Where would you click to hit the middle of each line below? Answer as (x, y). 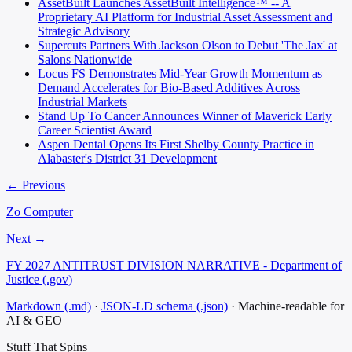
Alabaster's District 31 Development (127, 159)
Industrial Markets (82, 102)
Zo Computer (40, 212)
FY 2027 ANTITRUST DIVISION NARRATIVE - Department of (174, 266)
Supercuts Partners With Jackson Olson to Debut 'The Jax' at (187, 46)
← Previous (36, 185)
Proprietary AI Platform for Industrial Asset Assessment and (185, 17)
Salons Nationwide (85, 60)
